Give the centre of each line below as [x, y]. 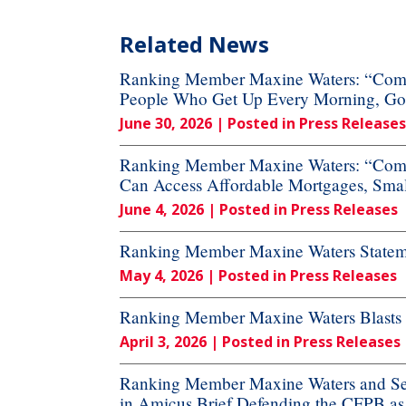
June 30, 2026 [166, 124]
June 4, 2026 [162, 210]
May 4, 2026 [161, 276]
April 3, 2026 [163, 342]
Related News [194, 44]
